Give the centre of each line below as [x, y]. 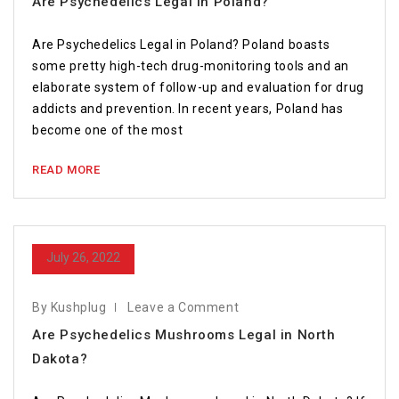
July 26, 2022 [83, 257]
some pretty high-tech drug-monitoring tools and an [191, 66]
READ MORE [66, 170]
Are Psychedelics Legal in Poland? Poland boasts [181, 45]
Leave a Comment [183, 307]
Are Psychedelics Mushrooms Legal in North [184, 335]
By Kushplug [69, 307]
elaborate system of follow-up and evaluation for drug [198, 87]
